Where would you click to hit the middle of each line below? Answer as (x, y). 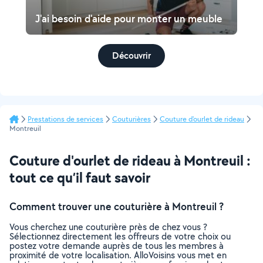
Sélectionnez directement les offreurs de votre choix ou (120, 236)
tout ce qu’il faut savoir (80, 177)
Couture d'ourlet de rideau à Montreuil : (130, 160)
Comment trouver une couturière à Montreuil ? (117, 206)
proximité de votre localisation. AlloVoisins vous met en (118, 255)
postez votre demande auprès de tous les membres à (117, 246)
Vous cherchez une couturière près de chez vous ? (108, 227)
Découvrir (131, 55)
